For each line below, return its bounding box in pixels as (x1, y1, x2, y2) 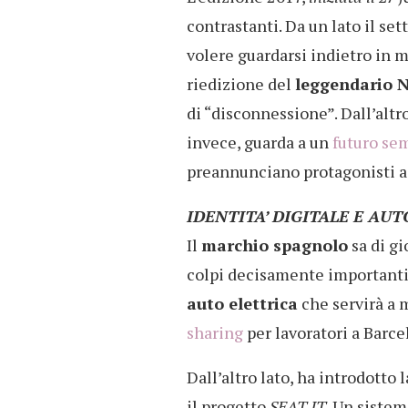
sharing (187, 321, 243, 344)
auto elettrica (187, 292, 298, 315)
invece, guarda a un (187, 131, 329, 154)
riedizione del (187, 73, 295, 96)
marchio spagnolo (201, 234, 348, 257)
